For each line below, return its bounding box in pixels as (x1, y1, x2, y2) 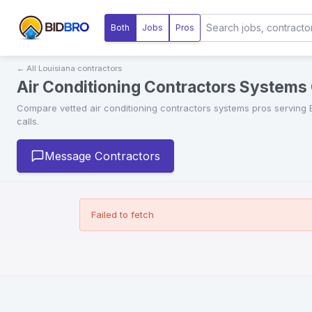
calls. (17, 116, 39, 127)
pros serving (252, 102, 306, 114)
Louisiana (38, 63, 75, 73)
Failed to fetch (91, 209, 154, 221)
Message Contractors (45, 149, 161, 164)
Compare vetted (17, 102, 90, 114)
